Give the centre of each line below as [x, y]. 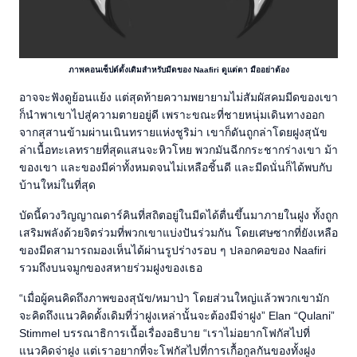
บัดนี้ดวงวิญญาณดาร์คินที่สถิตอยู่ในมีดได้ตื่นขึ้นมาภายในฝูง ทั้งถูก [178, 216]
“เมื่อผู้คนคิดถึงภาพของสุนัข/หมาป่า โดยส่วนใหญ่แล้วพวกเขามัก [174, 298]
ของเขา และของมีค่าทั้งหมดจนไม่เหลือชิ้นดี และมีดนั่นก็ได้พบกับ [176, 168]
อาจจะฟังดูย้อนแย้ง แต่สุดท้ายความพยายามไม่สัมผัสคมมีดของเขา [178, 98]
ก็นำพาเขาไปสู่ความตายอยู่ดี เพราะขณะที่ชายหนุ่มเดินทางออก [172, 115]
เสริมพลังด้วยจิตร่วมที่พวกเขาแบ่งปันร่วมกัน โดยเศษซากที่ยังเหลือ [178, 233]
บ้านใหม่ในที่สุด [57, 185]
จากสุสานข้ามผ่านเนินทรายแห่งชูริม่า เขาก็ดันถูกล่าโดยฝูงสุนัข [173, 133]
